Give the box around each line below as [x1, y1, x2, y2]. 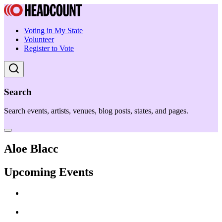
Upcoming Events [4, 166, 93, 179]
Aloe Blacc [4, 142, 58, 156]
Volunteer [24, 35, 54, 44]
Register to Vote [24, 44, 74, 53]
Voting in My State [24, 26, 83, 35]
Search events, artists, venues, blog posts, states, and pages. [4, 107, 188, 115]
